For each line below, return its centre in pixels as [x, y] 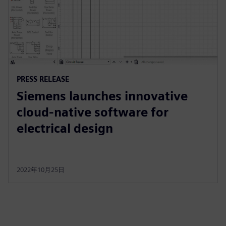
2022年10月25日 [41, 170]
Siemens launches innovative [102, 96]
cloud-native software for [93, 112]
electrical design [65, 129]
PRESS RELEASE [43, 79]
